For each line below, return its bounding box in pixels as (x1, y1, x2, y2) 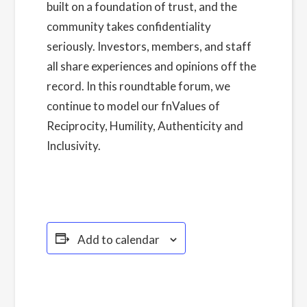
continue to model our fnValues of (46, 99, 220, 113)
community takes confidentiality (46, 19, 211, 34)
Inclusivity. (46, 138, 103, 153)
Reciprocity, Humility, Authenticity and (46, 119, 243, 133)
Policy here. (46, 158, 106, 173)
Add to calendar (77, 232, 160, 247)
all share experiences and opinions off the (46, 59, 256, 73)
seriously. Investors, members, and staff (46, 39, 251, 53)
